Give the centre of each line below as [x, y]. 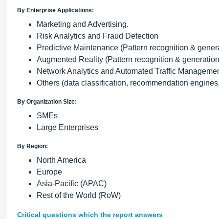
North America [61, 160]
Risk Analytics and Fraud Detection [98, 36]
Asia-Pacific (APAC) [72, 184]
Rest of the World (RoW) [79, 195]
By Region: [33, 146]
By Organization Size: [47, 102]
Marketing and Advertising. [83, 24]
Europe [49, 172]
